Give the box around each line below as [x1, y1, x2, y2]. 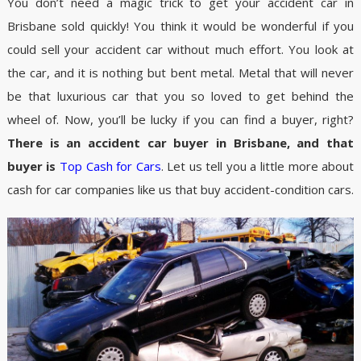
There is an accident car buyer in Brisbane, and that [6, 135, 355, 151]
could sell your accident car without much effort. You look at [6, 41, 355, 57]
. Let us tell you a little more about [160, 158, 355, 174]
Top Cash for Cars [59, 158, 161, 174]
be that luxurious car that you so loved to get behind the [6, 88, 355, 104]
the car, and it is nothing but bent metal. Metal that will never [6, 64, 355, 81]
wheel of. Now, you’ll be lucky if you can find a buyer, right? [6, 111, 355, 127]
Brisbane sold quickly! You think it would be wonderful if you [6, 18, 355, 34]
